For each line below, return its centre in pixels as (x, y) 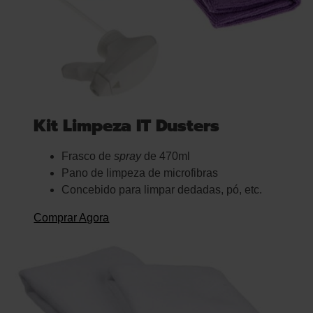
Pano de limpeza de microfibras (140, 173)
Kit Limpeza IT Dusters (127, 126)
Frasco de (88, 156)
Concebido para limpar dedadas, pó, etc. (162, 190)
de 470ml (166, 156)
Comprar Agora (72, 218)
